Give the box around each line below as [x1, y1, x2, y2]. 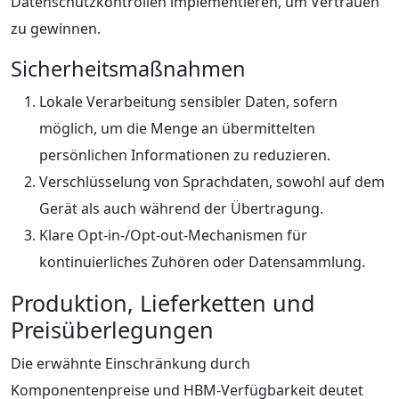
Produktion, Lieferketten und [11, 287, 315, 318]
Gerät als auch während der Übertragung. [39, 198, 323, 218]
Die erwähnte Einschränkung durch [11, 353, 250, 373]
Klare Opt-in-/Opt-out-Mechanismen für [39, 224, 307, 245]
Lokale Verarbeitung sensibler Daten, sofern [39, 91, 338, 111]
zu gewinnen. [11, 18, 101, 38]
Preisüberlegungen [11, 313, 214, 345]
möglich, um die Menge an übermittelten [39, 118, 315, 138]
